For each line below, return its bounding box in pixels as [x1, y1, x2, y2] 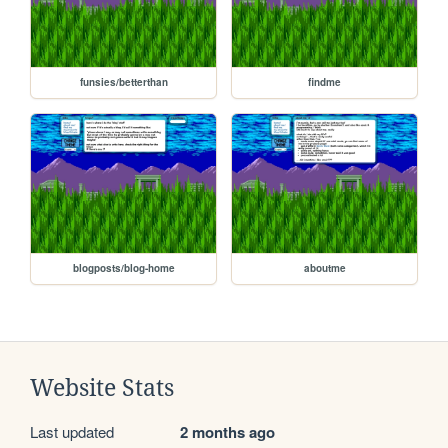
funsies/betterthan [79, 75, 168, 90]
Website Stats [30, 375, 174, 402]
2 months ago [180, 421, 275, 444]
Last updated [30, 421, 114, 443]
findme [308, 75, 342, 90]
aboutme [303, 261, 346, 276]
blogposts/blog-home [72, 261, 175, 276]
